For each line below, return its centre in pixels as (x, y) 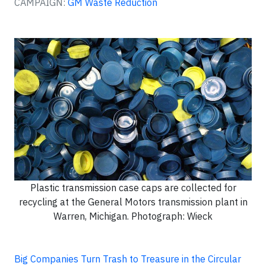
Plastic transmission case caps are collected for (133, 188)
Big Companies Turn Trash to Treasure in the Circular (128, 259)
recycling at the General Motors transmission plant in (133, 202)
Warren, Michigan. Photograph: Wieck (133, 216)
